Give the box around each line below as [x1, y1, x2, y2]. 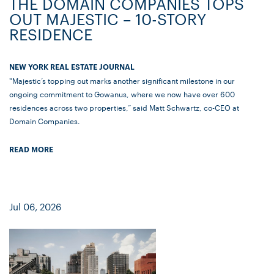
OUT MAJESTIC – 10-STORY [9, 9, 206, 29]
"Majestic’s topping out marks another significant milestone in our [9, 75, 235, 86]
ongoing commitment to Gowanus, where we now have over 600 [9, 88, 235, 100]
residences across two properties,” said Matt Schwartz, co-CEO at [9, 102, 239, 113]
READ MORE [9, 144, 53, 155]
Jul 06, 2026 [9, 200, 61, 213]
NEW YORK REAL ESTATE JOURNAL [9, 61, 135, 72]
